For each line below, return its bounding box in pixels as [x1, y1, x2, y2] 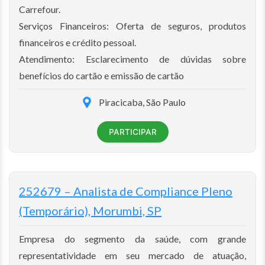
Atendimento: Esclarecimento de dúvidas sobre [19, 53, 246, 64]
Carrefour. [19, 3, 60, 15]
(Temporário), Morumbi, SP [19, 203, 161, 218]
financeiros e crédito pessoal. [19, 36, 136, 48]
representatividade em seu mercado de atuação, [19, 249, 246, 261]
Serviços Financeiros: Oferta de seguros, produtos [19, 20, 246, 31]
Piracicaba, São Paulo [98, 96, 186, 108]
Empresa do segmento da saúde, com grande [19, 232, 246, 244]
